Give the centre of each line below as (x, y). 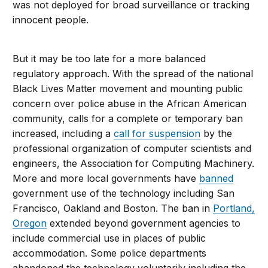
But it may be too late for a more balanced (109, 59)
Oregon (30, 223)
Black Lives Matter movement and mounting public (128, 89)
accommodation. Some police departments (110, 253)
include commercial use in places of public (109, 238)
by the (217, 134)
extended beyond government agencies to (144, 223)
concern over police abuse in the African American (130, 104)
